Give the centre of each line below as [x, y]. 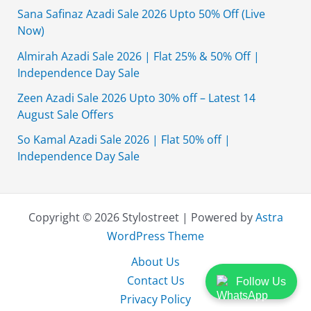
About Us [155, 262]
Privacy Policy [155, 299]
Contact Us [155, 280]
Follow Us [261, 281]
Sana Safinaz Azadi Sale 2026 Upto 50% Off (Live [142, 14]
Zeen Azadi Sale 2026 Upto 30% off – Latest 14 [137, 97]
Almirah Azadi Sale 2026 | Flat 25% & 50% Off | [139, 56]
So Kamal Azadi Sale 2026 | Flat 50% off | [124, 140]
